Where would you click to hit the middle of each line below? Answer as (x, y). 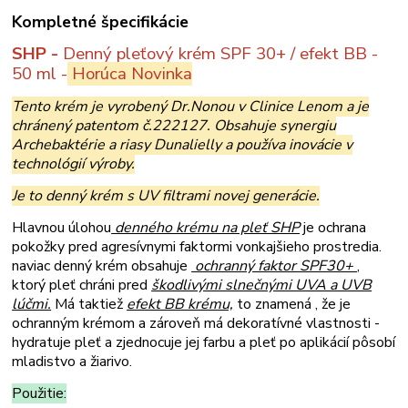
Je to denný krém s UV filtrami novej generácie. (166, 196)
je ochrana (333, 228)
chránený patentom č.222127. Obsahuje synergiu (174, 126)
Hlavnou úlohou (62, 228)
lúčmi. (32, 305)
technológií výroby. (74, 164)
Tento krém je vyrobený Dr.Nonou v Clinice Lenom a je (191, 107)
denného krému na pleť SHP (206, 228)
